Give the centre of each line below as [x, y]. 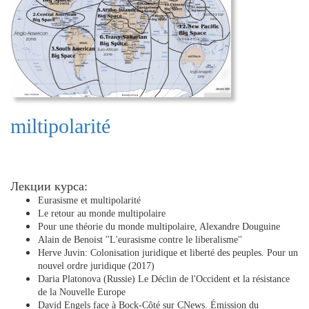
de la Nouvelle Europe [82, 292]
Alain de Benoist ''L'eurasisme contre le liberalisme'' [140, 240]
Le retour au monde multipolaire [102, 214]
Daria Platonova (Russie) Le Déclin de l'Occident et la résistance [164, 279]
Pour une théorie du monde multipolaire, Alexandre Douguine [159, 227]
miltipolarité [60, 126]
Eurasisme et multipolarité [89, 201]
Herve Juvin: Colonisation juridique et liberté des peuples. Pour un [168, 253]
